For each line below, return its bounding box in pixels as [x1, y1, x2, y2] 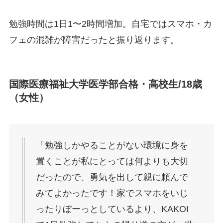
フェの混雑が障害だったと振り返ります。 [8, 35, 179, 45]
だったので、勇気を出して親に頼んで [35, 172, 188, 182]
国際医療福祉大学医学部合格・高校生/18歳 [8, 78, 202, 90]
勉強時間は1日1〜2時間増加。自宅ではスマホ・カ [8, 19, 212, 29]
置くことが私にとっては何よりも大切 [35, 156, 188, 166]
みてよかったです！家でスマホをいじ [35, 188, 188, 198]
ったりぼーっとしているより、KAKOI [35, 204, 189, 214]
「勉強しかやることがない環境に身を [35, 140, 188, 150]
